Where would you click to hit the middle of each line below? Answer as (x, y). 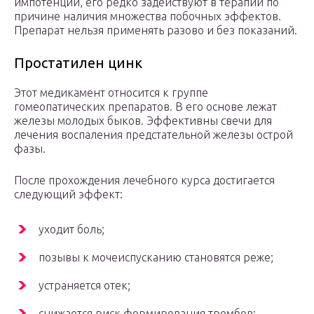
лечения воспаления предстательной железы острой (153, 135)
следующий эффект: (68, 194)
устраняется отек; (84, 286)
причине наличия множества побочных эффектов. (148, 16)
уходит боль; (71, 230)
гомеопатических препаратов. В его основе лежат (145, 107)
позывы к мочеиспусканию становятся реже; (156, 258)
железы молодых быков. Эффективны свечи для (143, 121)
